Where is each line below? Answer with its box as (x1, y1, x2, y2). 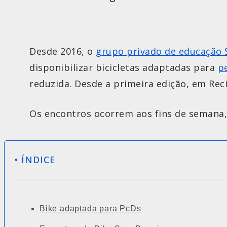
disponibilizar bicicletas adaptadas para (29, 61, 218, 74)
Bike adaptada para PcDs (40, 204, 141, 213)
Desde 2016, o (29, 45, 96, 58)
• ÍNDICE (15, 154, 55, 166)
